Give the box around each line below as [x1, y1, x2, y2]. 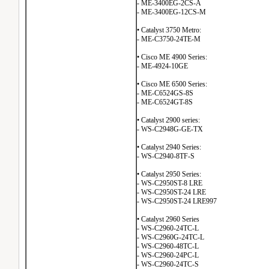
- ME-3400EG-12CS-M [137, 8, 206, 16]
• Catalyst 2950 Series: [137, 170, 201, 178]
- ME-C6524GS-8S [137, 89, 193, 97]
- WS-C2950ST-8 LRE [137, 179, 202, 187]
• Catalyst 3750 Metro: [137, 26, 201, 34]
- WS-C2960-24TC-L [137, 224, 199, 232]
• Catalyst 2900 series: [137, 116, 200, 124]
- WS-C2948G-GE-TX [137, 125, 203, 133]
